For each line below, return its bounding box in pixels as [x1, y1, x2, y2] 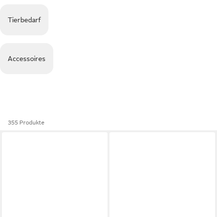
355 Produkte [8, 119, 45, 126]
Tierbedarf [8, 16, 41, 24]
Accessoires [8, 55, 46, 62]
